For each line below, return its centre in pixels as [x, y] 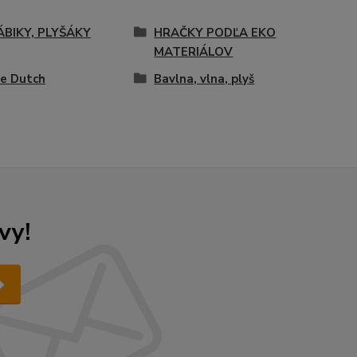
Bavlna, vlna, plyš [204, 79]
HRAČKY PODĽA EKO [215, 33]
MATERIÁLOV [194, 52]
